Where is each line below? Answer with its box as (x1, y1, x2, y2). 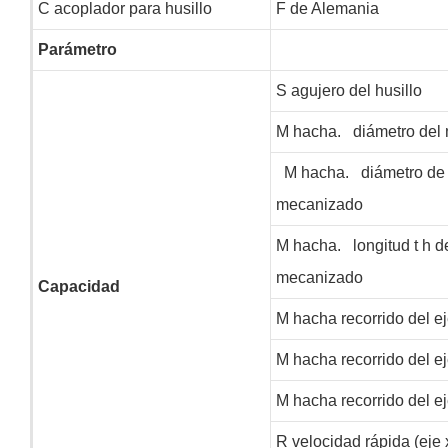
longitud (348, 236, 414, 254)
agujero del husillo (286, 81, 422, 99)
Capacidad (37, 277, 120, 295)
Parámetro (37, 40, 117, 58)
